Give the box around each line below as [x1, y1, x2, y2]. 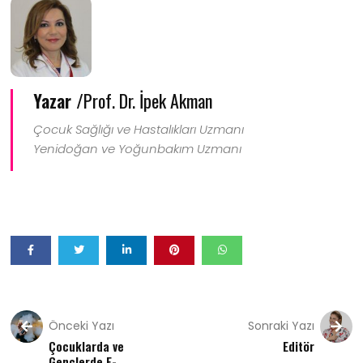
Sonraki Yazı [247, 318, 314, 334]
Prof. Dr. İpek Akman [83, 88, 213, 113]
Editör [282, 337, 314, 355]
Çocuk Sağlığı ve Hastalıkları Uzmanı [33, 121, 245, 138]
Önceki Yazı [49, 318, 115, 334]
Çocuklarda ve [49, 337, 125, 355]
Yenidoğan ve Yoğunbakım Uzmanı [33, 140, 242, 157]
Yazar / [33, 88, 84, 113]
